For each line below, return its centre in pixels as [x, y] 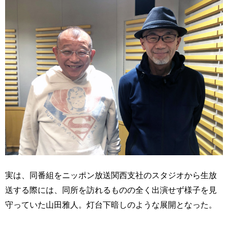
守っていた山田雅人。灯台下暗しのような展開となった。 [111, 205]
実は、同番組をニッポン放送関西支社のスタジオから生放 [111, 175]
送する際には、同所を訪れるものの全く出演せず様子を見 [111, 190]
